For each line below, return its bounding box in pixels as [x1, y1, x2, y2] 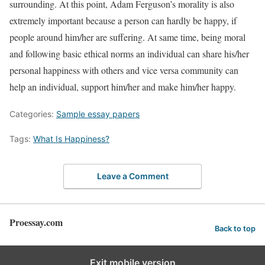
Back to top [215, 224, 256, 233]
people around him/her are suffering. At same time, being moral [9, 31, 245, 44]
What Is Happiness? [33, 134, 109, 144]
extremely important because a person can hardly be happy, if [9, 14, 237, 27]
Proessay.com [9, 215, 63, 229]
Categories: [9, 109, 56, 119]
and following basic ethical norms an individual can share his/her [9, 47, 249, 60]
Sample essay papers [56, 109, 140, 119]
